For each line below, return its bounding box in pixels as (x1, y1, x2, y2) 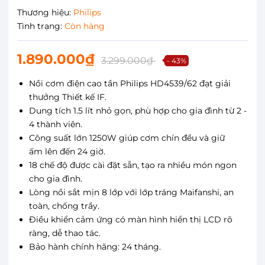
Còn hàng (64, 20, 105, 31)
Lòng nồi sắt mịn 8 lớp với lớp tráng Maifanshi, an (29, 186, 234, 198)
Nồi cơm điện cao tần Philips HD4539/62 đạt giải (29, 77, 231, 89)
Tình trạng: (17, 20, 62, 31)
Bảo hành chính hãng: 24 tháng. (29, 241, 161, 252)
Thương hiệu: (17, 7, 71, 18)
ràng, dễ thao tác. (29, 227, 101, 238)
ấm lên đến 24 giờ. (29, 146, 105, 157)
